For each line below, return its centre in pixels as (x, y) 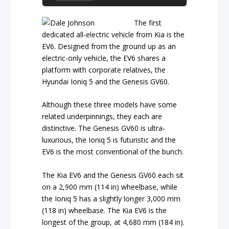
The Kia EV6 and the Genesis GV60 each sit (113, 175)
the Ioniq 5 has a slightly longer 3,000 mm (111, 198)
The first (148, 23)
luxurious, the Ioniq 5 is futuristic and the (109, 140)
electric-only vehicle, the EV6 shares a (104, 58)
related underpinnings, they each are (102, 117)
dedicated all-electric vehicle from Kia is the (113, 35)
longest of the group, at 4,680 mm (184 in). (113, 222)
